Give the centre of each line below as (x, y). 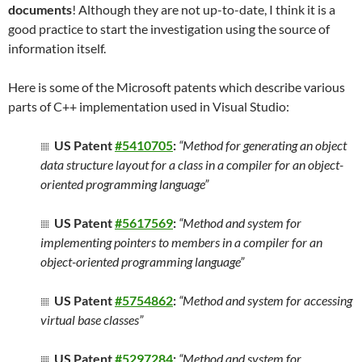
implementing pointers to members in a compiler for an (181, 242)
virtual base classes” (92, 320)
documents (40, 9)
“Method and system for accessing (265, 300)
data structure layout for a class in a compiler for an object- (192, 164)
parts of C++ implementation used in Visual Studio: (149, 106)
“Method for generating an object (263, 145)
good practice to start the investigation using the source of (169, 29)
